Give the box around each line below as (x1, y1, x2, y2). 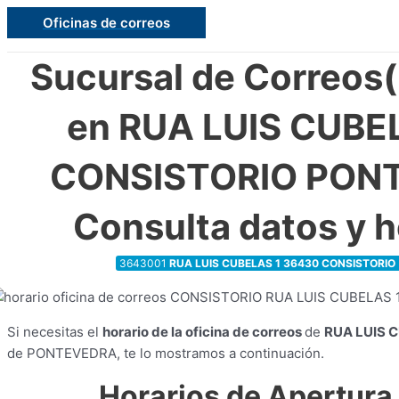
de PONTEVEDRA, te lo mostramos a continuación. (7, 345, 324, 362)
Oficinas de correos (43, 14, 170, 31)
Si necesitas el (7, 323, 102, 340)
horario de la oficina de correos (102, 323, 305, 340)
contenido (6, 51, 69, 68)
